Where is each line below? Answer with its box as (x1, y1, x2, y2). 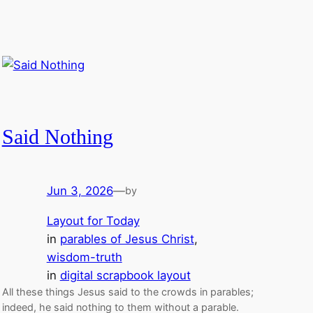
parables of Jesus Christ (59, 232, 194, 247)
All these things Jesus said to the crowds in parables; (1, 286, 254, 298)
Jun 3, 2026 (46, 184, 113, 198)
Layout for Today (46, 214, 140, 228)
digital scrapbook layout (59, 268, 191, 283)
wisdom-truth (46, 250, 122, 265)
